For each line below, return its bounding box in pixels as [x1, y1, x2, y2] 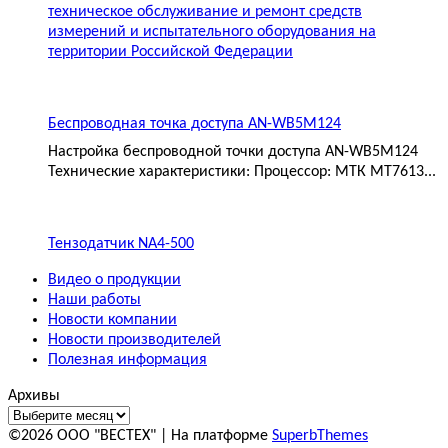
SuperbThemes [272, 428, 368, 445]
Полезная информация [48, 352, 207, 369]
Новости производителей [48, 332, 221, 349]
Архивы [8, 388, 60, 405]
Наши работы [48, 292, 141, 309]
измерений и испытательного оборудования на [48, 24, 376, 41]
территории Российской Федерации [48, 44, 293, 61]
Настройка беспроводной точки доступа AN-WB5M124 [48, 144, 418, 161]
